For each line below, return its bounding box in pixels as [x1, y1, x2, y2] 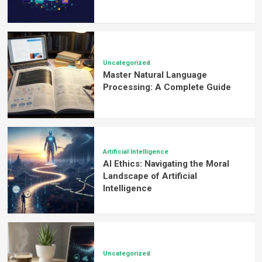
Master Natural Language [102, 69, 207, 80]
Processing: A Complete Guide [102, 81, 231, 92]
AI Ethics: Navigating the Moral [102, 158, 229, 170]
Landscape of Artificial [102, 171, 197, 182]
